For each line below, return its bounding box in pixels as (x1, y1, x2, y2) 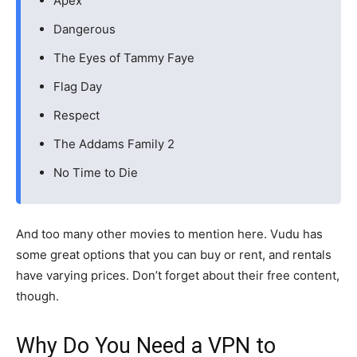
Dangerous (53, 22, 116, 37)
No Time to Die (53, 165, 138, 180)
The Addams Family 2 (53, 136, 175, 151)
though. (16, 288, 59, 304)
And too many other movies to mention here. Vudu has (16, 226, 323, 241)
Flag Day (53, 79, 102, 94)
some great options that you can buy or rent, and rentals (16, 247, 331, 262)
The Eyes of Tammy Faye (53, 50, 194, 65)
